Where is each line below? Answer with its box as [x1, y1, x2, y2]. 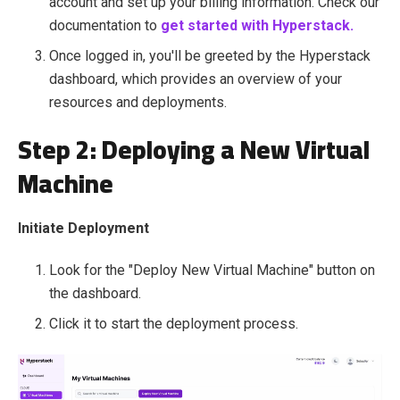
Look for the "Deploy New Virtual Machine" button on [49, 262, 375, 279]
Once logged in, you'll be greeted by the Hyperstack [49, 47, 371, 64]
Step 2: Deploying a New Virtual [18, 127, 370, 173]
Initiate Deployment [18, 220, 149, 237]
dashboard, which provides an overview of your [49, 71, 342, 87]
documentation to [49, 17, 161, 34]
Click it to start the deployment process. [49, 315, 298, 332]
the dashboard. [49, 285, 141, 302]
